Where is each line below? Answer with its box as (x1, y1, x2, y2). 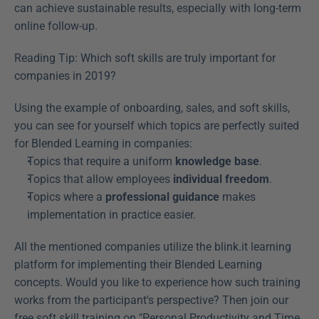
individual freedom (173, 172, 269, 186)
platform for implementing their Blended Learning (14, 257, 262, 271)
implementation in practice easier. (27, 207, 196, 221)
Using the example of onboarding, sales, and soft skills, (14, 100, 290, 115)
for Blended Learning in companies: (14, 136, 192, 150)
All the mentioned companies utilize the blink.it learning (14, 239, 291, 253)
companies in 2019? (14, 68, 116, 83)
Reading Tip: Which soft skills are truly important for (14, 51, 276, 65)
